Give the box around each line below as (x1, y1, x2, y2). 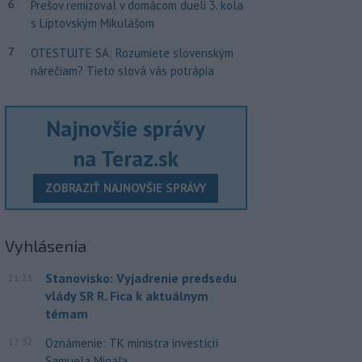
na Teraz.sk (73, 144, 179, 172)
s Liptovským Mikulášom (30, 15, 154, 32)
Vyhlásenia (4, 236, 86, 256)
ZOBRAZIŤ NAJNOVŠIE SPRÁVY (45, 180, 207, 196)
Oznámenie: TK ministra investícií (44, 335, 218, 351)
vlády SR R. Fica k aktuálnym (44, 288, 208, 305)
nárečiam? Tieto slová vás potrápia (30, 63, 214, 79)
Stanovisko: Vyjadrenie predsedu (44, 270, 237, 287)
